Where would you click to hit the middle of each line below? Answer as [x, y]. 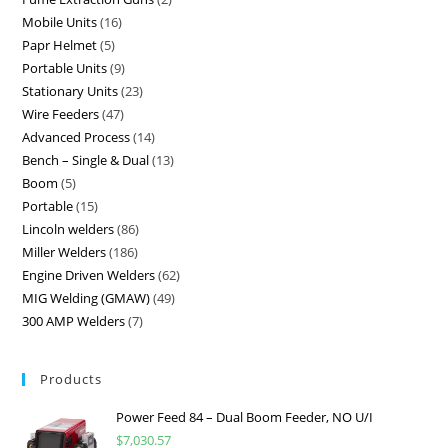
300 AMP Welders [74, 320]
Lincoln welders [68, 228]
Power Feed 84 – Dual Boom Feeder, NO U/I [245, 416]
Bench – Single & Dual [86, 159]
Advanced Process [76, 136]
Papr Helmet [60, 44]
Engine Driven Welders [89, 274]
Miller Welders [64, 251]
